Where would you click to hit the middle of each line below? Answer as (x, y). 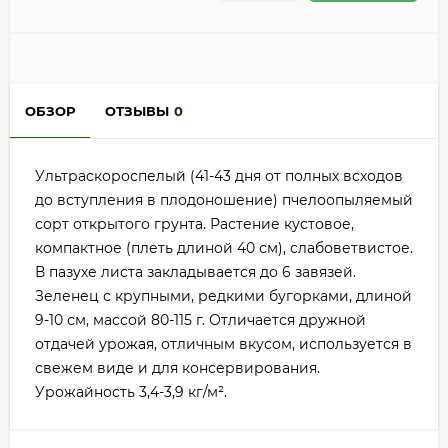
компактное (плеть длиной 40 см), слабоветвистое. (224, 248)
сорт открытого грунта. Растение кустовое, (194, 224)
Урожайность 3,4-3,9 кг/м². (131, 392)
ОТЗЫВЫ (137, 111)
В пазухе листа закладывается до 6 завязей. (195, 272)
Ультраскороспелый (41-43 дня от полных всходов (219, 176)
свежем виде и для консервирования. (177, 368)
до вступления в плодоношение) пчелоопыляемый (224, 200)
